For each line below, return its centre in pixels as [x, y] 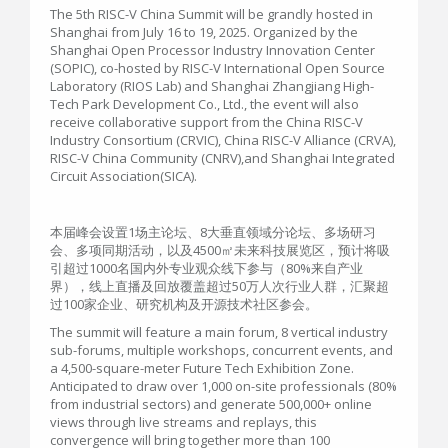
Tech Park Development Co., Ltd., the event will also [204, 104]
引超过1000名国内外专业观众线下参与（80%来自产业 [206, 268]
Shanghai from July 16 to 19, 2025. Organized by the [204, 32]
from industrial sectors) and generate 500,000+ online [211, 404]
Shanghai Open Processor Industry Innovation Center [212, 50]
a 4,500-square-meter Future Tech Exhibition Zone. [202, 368]
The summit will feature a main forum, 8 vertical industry [219, 332]
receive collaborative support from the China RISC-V [206, 122]
